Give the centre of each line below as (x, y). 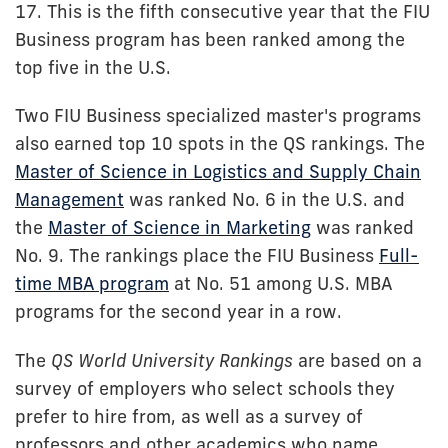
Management (69, 199)
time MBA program (92, 283)
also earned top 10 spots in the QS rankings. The (220, 143)
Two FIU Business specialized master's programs (218, 115)
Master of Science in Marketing (179, 227)
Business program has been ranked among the (210, 39)
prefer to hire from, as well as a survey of (189, 416)
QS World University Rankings (172, 360)
